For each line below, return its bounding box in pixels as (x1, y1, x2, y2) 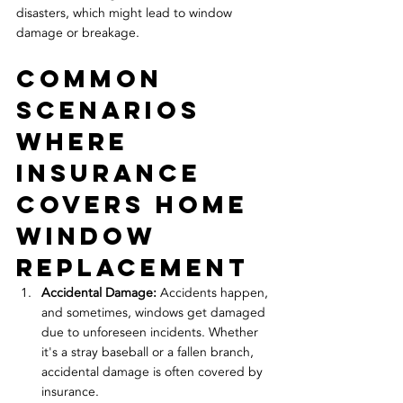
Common (16, 63, 174, 94)
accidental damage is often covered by (41, 363, 266, 381)
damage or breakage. (16, 24, 139, 42)
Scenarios (16, 94, 211, 126)
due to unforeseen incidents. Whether (41, 324, 262, 342)
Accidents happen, (160, 284, 272, 302)
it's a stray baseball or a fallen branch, (41, 344, 257, 362)
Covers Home (16, 189, 259, 220)
